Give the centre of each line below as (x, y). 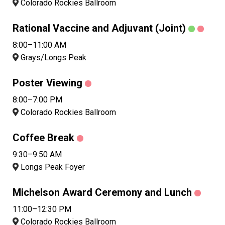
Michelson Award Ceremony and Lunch (102, 193)
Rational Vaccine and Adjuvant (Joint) (99, 28)
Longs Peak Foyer (52, 167)
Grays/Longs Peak (52, 58)
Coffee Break (43, 138)
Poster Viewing (47, 83)
